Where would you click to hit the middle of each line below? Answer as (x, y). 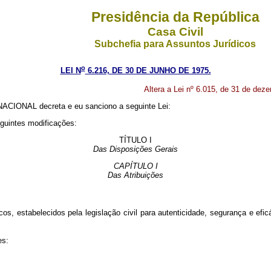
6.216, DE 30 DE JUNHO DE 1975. (148, 71)
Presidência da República (175, 17)
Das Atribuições (135, 175)
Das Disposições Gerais (135, 149)
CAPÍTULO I (135, 166)
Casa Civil (175, 32)
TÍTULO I (135, 140)
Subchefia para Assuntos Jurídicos (175, 44)
